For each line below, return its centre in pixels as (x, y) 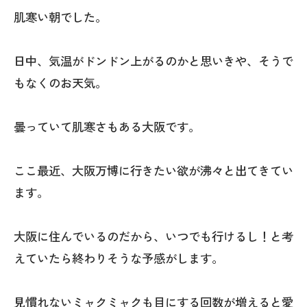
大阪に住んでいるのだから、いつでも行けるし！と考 (153, 236)
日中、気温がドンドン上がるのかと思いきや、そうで (153, 60)
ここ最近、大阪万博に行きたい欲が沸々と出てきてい (153, 170)
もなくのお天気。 (60, 82)
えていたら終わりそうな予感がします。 (119, 258)
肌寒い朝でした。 (60, 16)
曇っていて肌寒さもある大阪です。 (107, 126)
